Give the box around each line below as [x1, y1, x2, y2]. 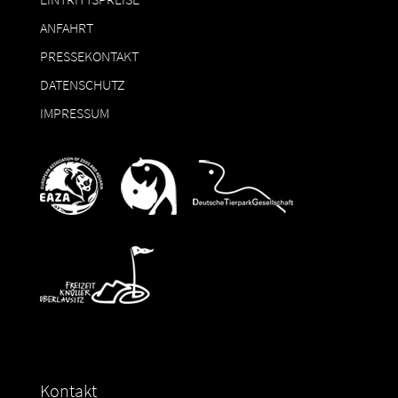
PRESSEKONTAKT [39, 46, 139, 65]
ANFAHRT [39, 18, 93, 36]
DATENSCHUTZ [39, 75, 125, 93]
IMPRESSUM [39, 103, 109, 122]
